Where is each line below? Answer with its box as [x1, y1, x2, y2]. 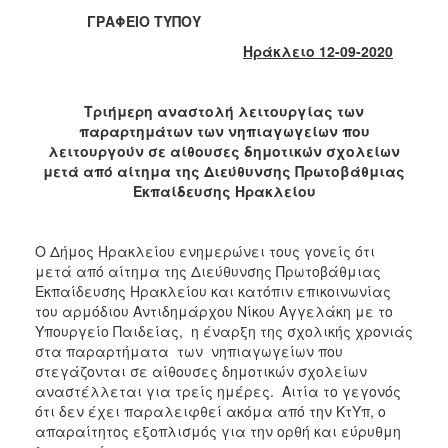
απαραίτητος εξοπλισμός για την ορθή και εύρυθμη [35, 420, 401, 441]
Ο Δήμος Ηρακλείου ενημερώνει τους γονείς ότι [35, 240, 375, 261]
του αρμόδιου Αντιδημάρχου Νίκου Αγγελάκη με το [35, 300, 393, 321]
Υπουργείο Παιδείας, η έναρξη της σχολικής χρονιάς [35, 320, 413, 341]
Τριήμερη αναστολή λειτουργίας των [84, 100, 364, 121]
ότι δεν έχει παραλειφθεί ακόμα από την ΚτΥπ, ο [35, 400, 386, 421]
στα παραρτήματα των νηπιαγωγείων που [35, 340, 343, 361]
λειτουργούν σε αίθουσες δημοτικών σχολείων [48, 140, 400, 161]
